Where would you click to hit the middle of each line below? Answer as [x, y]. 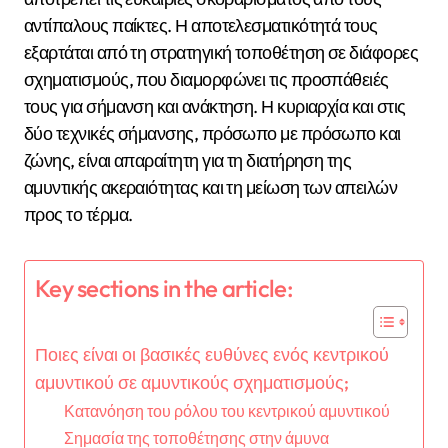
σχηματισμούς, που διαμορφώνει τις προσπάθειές [206, 79]
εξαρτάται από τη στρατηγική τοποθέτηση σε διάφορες [221, 52]
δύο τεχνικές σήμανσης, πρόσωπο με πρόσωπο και [212, 133]
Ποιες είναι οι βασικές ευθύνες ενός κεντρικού [212, 354]
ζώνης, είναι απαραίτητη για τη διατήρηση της [188, 160]
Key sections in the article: [164, 288]
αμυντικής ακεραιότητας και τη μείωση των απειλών [211, 187]
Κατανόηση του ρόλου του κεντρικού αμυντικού [226, 410]
